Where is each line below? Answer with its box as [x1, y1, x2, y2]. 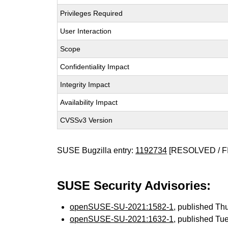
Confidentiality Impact [60, 63, 130, 71]
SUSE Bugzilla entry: [57, 146, 136, 155]
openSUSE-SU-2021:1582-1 [70, 203, 174, 211]
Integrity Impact [60, 80, 110, 89]
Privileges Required [60, 9, 123, 17]
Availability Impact [60, 98, 118, 106]
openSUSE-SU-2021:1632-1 [70, 215, 174, 223]
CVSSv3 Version [60, 116, 113, 124]
